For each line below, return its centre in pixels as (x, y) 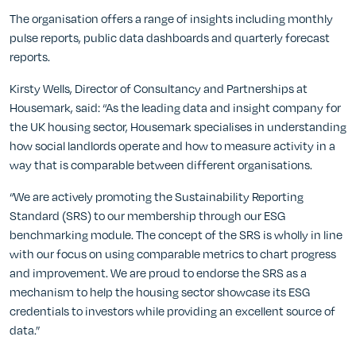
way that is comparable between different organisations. (161, 165)
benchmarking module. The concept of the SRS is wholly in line (176, 235)
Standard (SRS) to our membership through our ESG (147, 216)
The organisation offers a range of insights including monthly (171, 19)
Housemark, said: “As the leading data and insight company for (175, 108)
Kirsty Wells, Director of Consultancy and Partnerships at (159, 89)
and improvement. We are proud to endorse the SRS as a (158, 273)
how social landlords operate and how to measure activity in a (172, 146)
